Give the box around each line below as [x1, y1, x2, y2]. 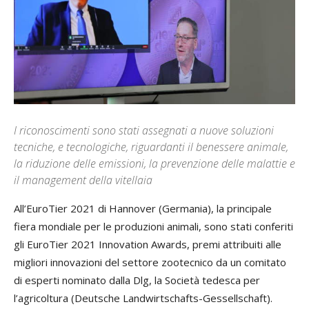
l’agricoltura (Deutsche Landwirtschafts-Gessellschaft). [14, 290, 272, 305]
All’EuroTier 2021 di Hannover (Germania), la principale [14, 201, 272, 215]
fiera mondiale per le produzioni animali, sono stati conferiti [14, 219, 293, 233]
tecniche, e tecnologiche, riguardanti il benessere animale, [14, 139, 288, 154]
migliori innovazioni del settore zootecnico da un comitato [14, 255, 286, 269]
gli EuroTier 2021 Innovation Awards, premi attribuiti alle [14, 237, 281, 251]
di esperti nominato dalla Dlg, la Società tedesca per [14, 272, 260, 287]
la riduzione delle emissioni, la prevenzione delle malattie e [14, 155, 295, 171]
